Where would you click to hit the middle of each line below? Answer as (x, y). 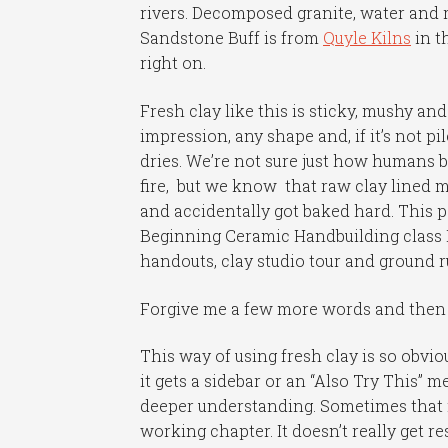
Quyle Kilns (367, 38)
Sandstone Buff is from (232, 38)
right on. (173, 63)
